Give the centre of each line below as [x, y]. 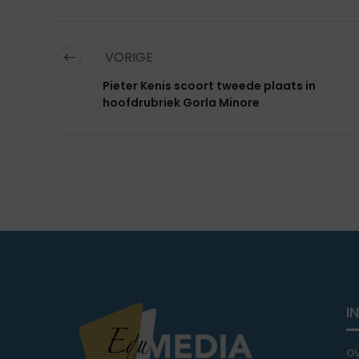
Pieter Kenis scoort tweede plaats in [209, 86]
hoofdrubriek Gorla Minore [181, 103]
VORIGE [127, 58]
